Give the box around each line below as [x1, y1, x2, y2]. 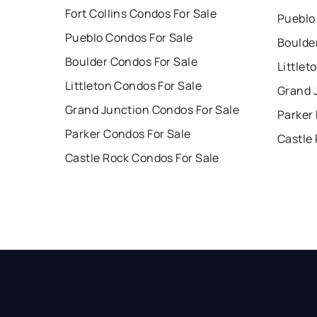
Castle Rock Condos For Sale [65, 150, 219, 166]
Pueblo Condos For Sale [65, 30, 193, 46]
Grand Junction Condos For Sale [65, 102, 240, 118]
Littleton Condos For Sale [65, 78, 202, 94]
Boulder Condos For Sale [65, 54, 198, 70]
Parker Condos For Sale [65, 126, 191, 142]
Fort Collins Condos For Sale [65, 6, 217, 22]
